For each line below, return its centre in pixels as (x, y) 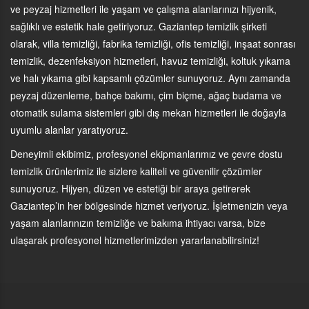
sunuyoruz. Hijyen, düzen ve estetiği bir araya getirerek (130, 188)
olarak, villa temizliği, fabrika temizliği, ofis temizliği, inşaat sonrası (153, 43)
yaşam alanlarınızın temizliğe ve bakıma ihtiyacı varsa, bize (138, 223)
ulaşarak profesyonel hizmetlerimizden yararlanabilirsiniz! (135, 240)
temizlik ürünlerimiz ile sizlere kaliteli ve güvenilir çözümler (136, 171)
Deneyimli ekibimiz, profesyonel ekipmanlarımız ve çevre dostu (147, 154)
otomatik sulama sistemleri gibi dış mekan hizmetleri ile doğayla (148, 112)
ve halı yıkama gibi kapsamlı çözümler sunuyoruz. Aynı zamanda (150, 78)
